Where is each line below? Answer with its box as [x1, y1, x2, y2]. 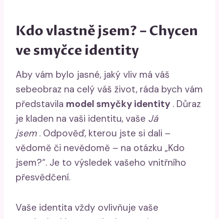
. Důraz [170, 97, 201, 110]
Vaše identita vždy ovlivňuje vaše [16, 201, 158, 214]
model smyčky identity [66, 97, 170, 110]
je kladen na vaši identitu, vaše [16, 112, 148, 125]
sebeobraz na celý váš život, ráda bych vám [16, 83, 203, 95]
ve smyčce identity [16, 42, 139, 60]
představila [16, 97, 66, 110]
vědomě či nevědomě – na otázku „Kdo [16, 141, 185, 154]
